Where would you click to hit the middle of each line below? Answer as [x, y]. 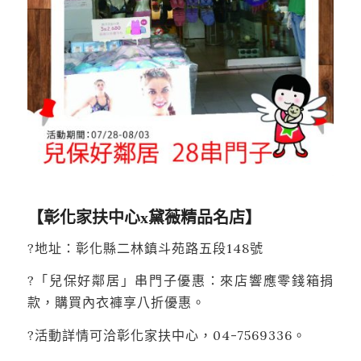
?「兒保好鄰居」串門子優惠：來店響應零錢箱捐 [180, 281]
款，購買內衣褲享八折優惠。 [116, 303]
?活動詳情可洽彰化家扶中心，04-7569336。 [166, 336]
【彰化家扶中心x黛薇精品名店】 [144, 218]
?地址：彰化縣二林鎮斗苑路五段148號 [145, 248]
